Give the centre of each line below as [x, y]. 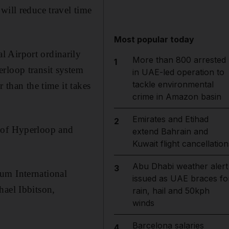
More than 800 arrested [179, 60]
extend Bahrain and [170, 131]
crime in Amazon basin [177, 97]
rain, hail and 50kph [171, 191]
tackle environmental [173, 84]
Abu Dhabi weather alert [180, 166]
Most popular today [154, 39]
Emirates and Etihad [170, 119]
